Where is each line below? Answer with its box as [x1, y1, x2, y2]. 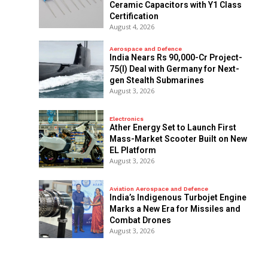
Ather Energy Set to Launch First [109, 122, 236, 132]
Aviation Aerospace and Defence [109, 185, 208, 192]
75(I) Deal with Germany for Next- [109, 64, 239, 74]
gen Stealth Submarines [109, 75, 204, 85]
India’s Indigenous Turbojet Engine [109, 192, 246, 202]
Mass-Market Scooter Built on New [109, 133, 247, 144]
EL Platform [109, 145, 156, 155]
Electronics [109, 115, 144, 122]
